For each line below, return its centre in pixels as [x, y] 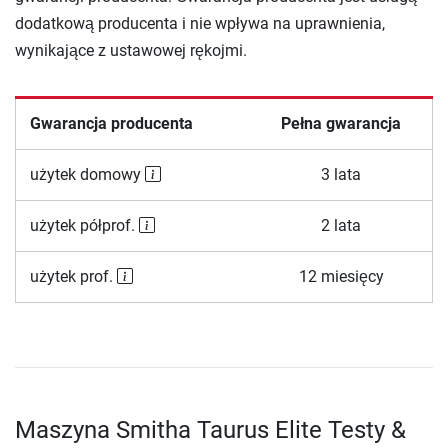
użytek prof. [73, 277]
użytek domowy [87, 175]
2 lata [341, 226]
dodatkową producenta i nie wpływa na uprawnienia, [200, 24]
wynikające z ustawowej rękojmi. [131, 51]
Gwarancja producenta [111, 124]
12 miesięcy [341, 277]
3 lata [341, 175]
